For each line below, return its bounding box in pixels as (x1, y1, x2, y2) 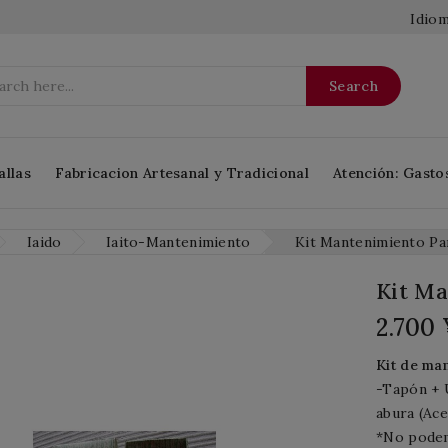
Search (328, 77, 379, 95)
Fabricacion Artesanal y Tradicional (55, 164, 309, 182)
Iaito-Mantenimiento (105, 233, 251, 251)
